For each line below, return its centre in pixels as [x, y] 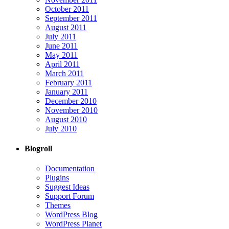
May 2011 [61, 55]
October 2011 [67, 9]
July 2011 [61, 36]
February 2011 [68, 82]
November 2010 [71, 110]
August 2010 [66, 119]
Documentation [70, 169]
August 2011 [66, 27]
